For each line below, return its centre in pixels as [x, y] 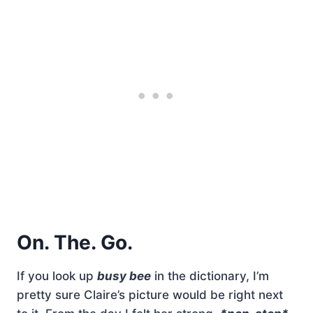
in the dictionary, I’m [210, 276]
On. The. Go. [75, 242]
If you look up [57, 276]
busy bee [124, 276]
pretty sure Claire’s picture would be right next [150, 294]
